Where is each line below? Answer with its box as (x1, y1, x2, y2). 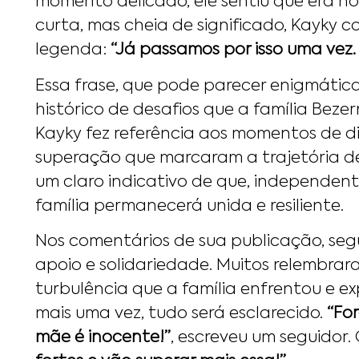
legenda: (35, 42, 111, 59)
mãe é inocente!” (35, 329, 171, 346)
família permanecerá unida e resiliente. (35, 198, 344, 215)
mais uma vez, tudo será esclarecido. (35, 305, 327, 322)
